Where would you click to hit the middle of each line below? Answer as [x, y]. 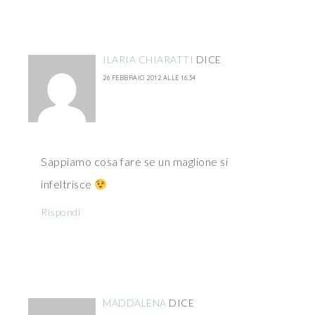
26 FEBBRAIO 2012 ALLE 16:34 [149, 78]
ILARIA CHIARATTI [148, 59]
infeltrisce [67, 184]
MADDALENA [135, 303]
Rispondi [60, 212]
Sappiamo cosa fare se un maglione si [134, 161]
